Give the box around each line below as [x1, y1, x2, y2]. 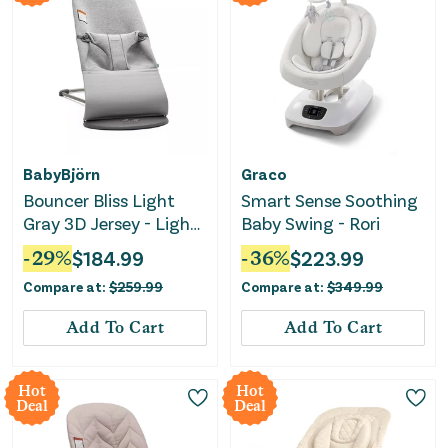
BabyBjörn [23, 164, 100, 184]
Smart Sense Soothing [241, 189, 418, 212]
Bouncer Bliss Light [23, 189, 175, 212]
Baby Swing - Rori [241, 212, 380, 235]
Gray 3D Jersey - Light [23, 212, 198, 235]
